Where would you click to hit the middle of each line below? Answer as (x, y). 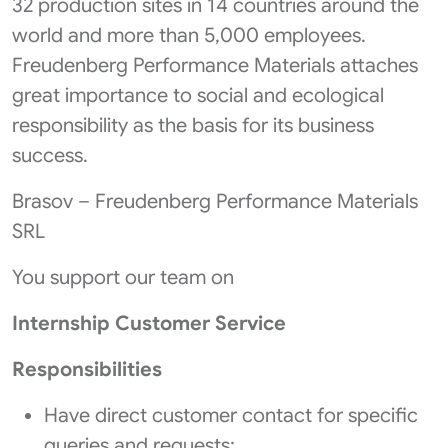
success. (50, 155)
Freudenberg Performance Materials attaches (215, 65)
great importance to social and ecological (198, 95)
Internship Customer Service (149, 323)
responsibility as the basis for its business (193, 125)
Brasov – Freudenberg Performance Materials (215, 201)
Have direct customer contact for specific (231, 415)
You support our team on (123, 277)
